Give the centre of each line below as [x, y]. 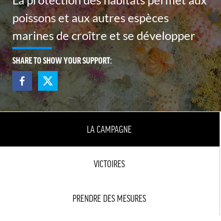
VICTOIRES [109, 164]
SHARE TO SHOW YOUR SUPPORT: [62, 60]
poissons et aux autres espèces [91, 18]
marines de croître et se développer [104, 35]
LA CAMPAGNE [109, 129]
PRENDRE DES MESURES [109, 198]
